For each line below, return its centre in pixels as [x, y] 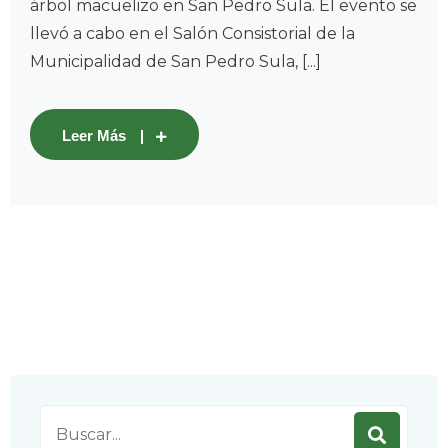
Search [67, 418]
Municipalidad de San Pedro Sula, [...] [175, 62]
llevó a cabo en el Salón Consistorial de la [192, 34]
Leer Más [94, 136]
